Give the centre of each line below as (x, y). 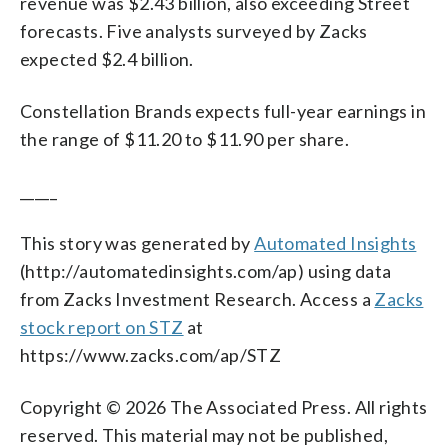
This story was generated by (137, 242)
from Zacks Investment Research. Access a (197, 298)
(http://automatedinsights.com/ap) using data (206, 270)
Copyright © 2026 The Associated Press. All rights (224, 406)
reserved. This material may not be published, (204, 434)
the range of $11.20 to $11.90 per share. (184, 138)
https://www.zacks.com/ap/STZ (151, 354)
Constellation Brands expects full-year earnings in (223, 110)
